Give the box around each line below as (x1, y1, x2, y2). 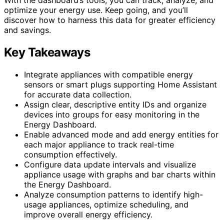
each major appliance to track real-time (24, 139, 174, 149)
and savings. (4, 24, 51, 35)
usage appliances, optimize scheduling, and (24, 199, 188, 209)
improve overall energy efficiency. (24, 209, 152, 219)
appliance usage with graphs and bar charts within (24, 169, 215, 179)
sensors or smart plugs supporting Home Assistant (24, 79, 217, 89)
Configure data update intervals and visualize (24, 159, 196, 169)
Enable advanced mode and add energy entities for (24, 129, 218, 139)
